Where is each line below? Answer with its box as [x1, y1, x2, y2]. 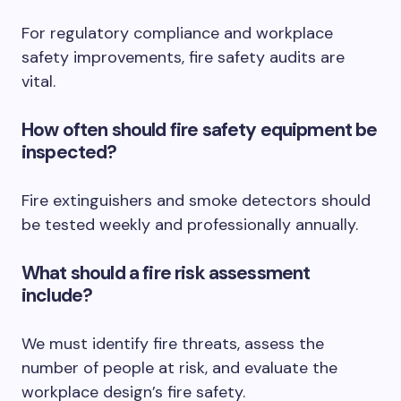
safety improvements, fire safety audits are [21, 47, 345, 69]
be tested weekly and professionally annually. [21, 214, 358, 236]
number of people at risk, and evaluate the [21, 357, 337, 380]
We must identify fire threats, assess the [21, 333, 324, 355]
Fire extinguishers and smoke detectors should [21, 190, 371, 212]
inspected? [21, 140, 117, 166]
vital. [21, 71, 55, 93]
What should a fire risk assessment [21, 260, 311, 286]
